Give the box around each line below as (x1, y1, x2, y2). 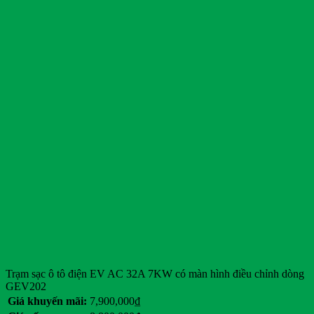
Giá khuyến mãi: (8, 295, 87, 308)
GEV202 (6, 280, 46, 293)
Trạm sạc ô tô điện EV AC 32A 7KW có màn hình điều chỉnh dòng (6, 268, 304, 280)
